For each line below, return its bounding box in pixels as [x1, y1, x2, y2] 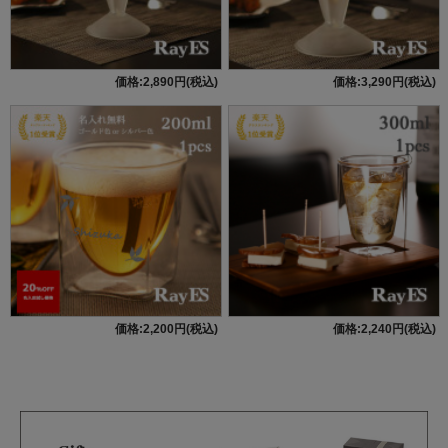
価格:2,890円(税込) [114, 74, 218, 89]
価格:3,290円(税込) [332, 74, 436, 89]
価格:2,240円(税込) [332, 321, 436, 336]
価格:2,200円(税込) [114, 321, 218, 336]
